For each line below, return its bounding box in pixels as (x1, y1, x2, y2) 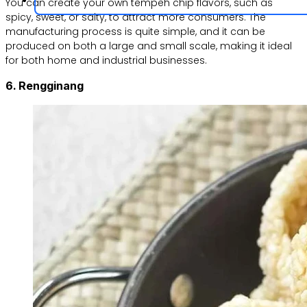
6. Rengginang (5, 79, 84, 93)
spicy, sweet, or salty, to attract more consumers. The (5, 10, 266, 24)
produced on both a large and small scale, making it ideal (5, 38, 292, 53)
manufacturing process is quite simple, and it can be (5, 24, 265, 38)
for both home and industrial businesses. (5, 53, 207, 67)
